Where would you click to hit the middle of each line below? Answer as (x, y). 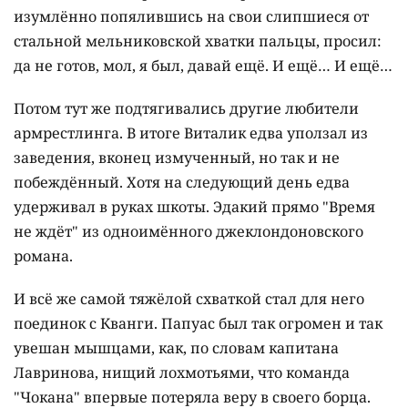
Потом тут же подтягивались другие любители (186, 108)
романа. (43, 255)
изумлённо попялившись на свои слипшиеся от (191, 16)
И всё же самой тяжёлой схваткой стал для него (189, 298)
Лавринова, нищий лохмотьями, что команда (182, 372)
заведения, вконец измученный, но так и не (177, 157)
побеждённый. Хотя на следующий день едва (182, 182)
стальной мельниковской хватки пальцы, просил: (198, 41)
